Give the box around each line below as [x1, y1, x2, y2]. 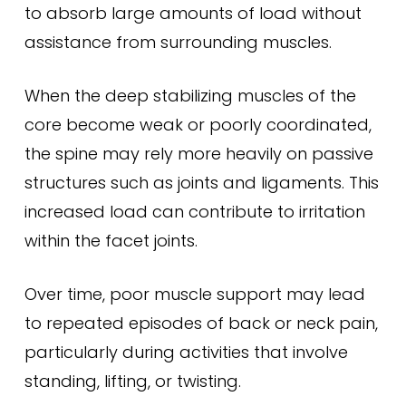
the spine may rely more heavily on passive [24, 142, 373, 165]
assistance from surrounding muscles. [24, 31, 332, 53]
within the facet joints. [24, 229, 198, 252]
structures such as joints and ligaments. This [24, 171, 379, 194]
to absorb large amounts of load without [24, 2, 362, 24]
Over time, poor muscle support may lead [24, 283, 365, 305]
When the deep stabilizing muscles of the [24, 84, 356, 107]
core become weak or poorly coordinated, [24, 113, 372, 136]
